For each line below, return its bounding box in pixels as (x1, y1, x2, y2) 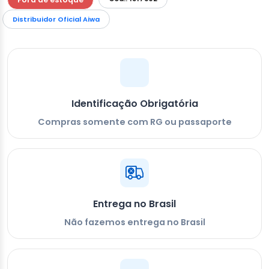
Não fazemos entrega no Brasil (64, 216, 205, 229)
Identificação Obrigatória (71, 97, 198, 111)
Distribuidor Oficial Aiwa (13, 14, 100, 25)
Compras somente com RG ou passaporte (37, 116, 232, 128)
